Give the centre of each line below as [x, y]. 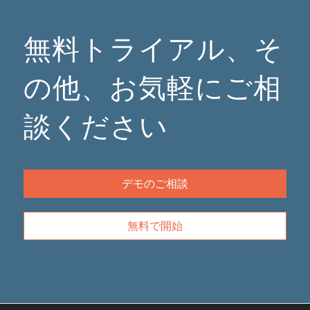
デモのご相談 [155, 184]
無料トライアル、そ [153, 48]
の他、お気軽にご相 [152, 87]
